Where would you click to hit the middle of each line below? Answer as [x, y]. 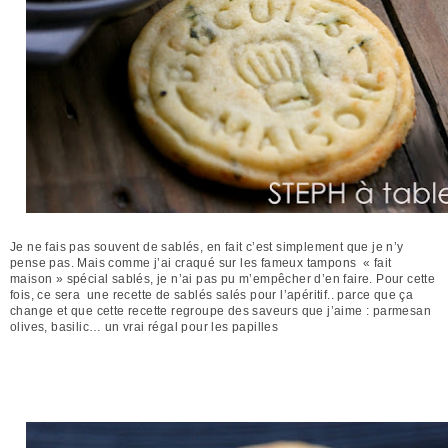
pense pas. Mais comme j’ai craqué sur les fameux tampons [185, 263]
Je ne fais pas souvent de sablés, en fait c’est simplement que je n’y [207, 247]
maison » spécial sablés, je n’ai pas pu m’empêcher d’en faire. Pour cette [223, 279]
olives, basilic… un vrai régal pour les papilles [144, 327]
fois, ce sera [47, 295]
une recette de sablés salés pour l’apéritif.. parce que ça [250, 295]
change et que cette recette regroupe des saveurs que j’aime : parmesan [220, 311]
